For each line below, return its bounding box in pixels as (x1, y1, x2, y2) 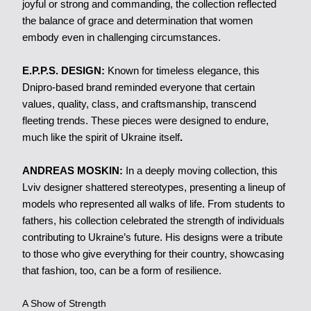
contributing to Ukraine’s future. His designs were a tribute (22, 231, 283, 244)
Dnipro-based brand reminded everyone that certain (22, 81, 255, 94)
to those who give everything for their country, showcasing (22, 248, 284, 260)
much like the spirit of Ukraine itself (22, 131, 180, 144)
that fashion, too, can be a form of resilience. (22, 264, 221, 277)
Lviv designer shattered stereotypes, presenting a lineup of (22, 181, 285, 194)
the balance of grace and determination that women (22, 15, 253, 27)
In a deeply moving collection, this (122, 165, 278, 177)
